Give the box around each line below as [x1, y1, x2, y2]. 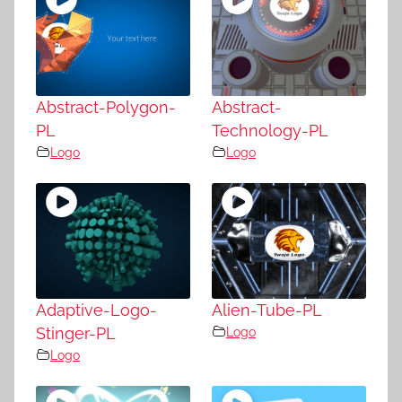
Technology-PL [212, 120, 328, 140]
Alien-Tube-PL [212, 300, 322, 319]
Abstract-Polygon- [36, 97, 176, 117]
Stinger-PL [36, 323, 116, 343]
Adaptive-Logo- [36, 300, 157, 319]
